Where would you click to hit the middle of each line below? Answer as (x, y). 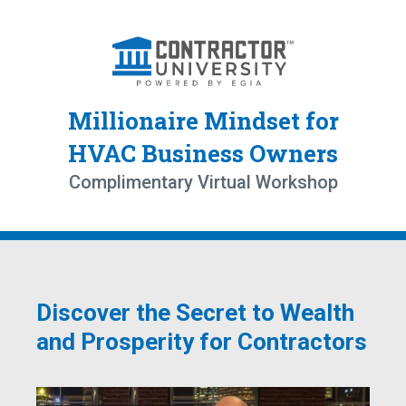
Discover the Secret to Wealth (195, 313)
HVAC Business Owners (203, 154)
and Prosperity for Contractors (202, 342)
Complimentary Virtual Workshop (203, 183)
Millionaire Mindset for (203, 121)
